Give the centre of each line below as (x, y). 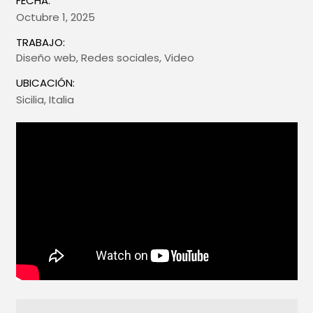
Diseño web (46, 58)
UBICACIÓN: (45, 83)
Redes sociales (120, 58)
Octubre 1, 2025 (55, 17)
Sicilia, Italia (45, 100)
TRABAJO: (40, 43)
